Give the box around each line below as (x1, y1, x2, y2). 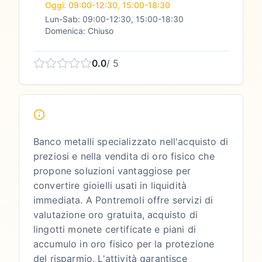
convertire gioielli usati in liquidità (33, 180, 187, 191)
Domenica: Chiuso (45, 26, 113, 36)
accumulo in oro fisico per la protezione (33, 238, 215, 250)
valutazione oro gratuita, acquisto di (33, 209, 198, 220)
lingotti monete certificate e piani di (33, 223, 196, 235)
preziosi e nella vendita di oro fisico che (33, 150, 215, 162)
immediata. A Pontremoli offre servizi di (33, 194, 213, 206)
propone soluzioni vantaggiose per (33, 165, 191, 177)
